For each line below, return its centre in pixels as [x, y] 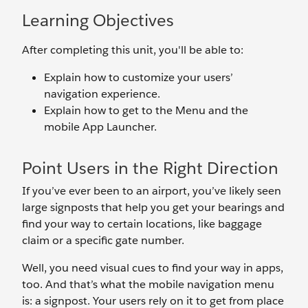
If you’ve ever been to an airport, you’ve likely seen [152, 191]
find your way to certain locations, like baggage [142, 224]
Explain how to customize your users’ [139, 77]
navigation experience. [102, 94]
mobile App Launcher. [100, 127]
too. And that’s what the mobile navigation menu [148, 284]
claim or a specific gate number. [103, 240]
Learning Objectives [98, 20]
